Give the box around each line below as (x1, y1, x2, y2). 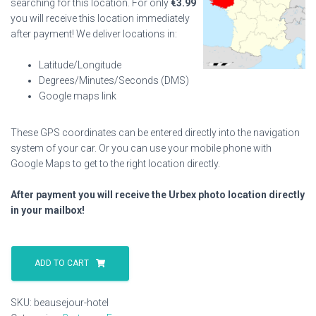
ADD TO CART (35, 258, 89, 268)
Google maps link (39, 90, 116, 102)
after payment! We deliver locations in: (11, 28, 177, 39)
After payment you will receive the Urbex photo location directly (11, 189, 305, 200)
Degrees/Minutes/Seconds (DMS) (39, 75, 189, 86)
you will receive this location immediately (11, 13, 190, 24)
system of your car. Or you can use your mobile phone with (11, 142, 272, 154)
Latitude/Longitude (39, 59, 121, 71)
